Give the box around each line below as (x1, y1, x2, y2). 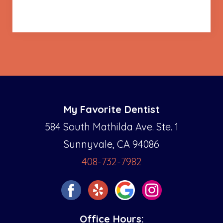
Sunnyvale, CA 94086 (64, 137, 159, 150)
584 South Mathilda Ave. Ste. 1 (45, 120, 178, 133)
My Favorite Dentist (63, 103, 160, 115)
